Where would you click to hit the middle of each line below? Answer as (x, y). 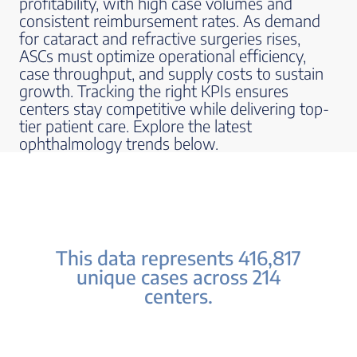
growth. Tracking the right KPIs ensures (154, 90)
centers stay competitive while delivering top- (174, 108)
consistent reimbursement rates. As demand (170, 20)
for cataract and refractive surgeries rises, (160, 38)
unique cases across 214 (178, 277)
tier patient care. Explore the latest (135, 126)
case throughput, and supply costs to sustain (171, 73)
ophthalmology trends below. (119, 143)
